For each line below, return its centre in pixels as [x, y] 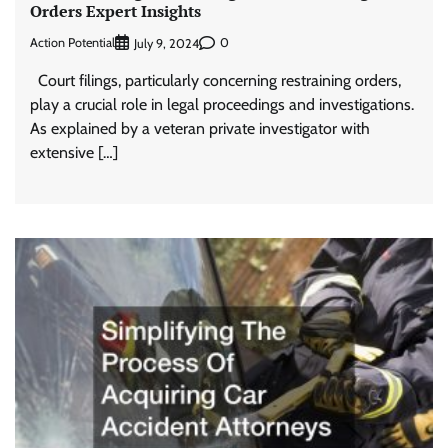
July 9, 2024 [166, 43]
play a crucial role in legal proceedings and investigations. [222, 104]
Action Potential [72, 43]
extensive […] [74, 152]
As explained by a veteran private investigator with [200, 128]
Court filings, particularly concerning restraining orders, [215, 80]
